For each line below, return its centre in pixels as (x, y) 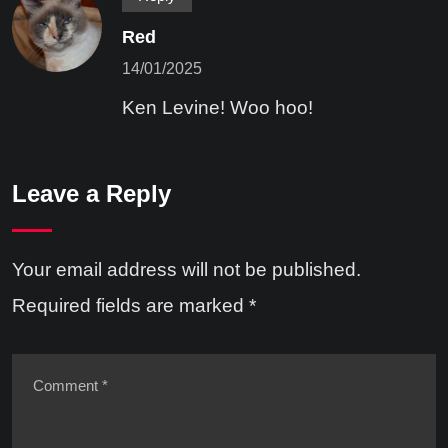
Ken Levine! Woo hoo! (217, 108)
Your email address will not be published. (186, 270)
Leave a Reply (91, 194)
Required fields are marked (130, 306)
